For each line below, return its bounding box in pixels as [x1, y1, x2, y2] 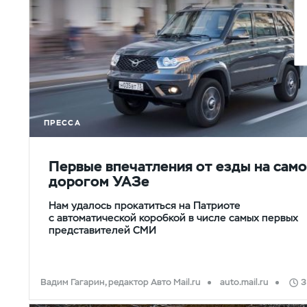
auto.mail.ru [220, 275, 269, 288]
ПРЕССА [44, 117, 81, 127]
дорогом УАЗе [49, 172, 149, 191]
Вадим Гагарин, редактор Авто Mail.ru [40, 275, 201, 288]
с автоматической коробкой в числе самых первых [49, 210, 298, 224]
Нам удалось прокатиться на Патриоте [49, 198, 241, 212]
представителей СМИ [49, 223, 156, 236]
